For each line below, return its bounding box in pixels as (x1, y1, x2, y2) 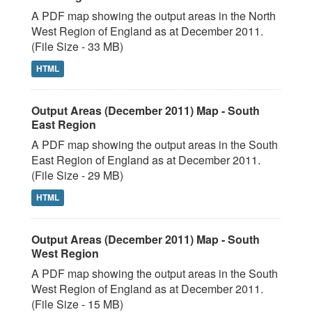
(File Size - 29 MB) (31, 167, 123, 183)
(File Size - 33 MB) (31, 38, 123, 54)
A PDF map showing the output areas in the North (31, 8, 276, 24)
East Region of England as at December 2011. (31, 152, 260, 168)
